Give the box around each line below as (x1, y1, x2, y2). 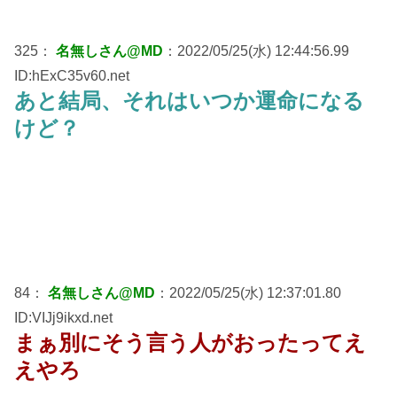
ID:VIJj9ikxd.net (14, 309, 113, 325)
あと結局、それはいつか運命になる (14, 88, 364, 113)
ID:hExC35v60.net (14, 67, 129, 83)
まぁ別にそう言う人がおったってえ (14, 330, 366, 354)
